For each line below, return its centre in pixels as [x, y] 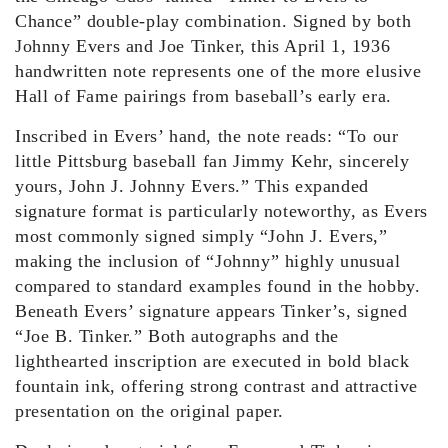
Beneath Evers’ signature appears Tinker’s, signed [211, 310]
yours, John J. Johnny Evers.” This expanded [192, 185]
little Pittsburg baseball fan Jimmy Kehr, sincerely [212, 160]
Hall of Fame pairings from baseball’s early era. [203, 95]
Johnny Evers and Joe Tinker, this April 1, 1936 [203, 45]
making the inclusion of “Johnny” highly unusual [208, 260]
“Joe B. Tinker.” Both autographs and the [177, 335]
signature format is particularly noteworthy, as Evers [221, 210]
